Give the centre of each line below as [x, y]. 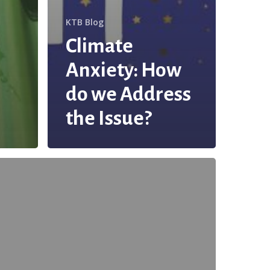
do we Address [128, 94]
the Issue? [108, 118]
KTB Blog [85, 22]
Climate [99, 46]
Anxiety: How [124, 70]
